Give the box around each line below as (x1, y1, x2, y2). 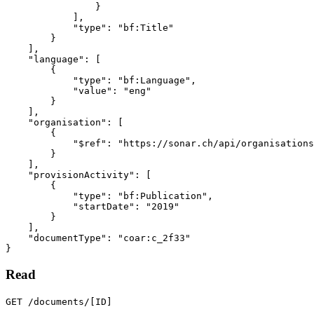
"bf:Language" (118, 74, 191, 86)
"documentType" (28, 232, 107, 243)
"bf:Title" (118, 22, 174, 33)
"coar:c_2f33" (118, 232, 191, 243)
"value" (73, 85, 112, 96)
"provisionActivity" (28, 169, 135, 180)
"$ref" (73, 137, 107, 149)
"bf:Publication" (118, 190, 207, 201)
